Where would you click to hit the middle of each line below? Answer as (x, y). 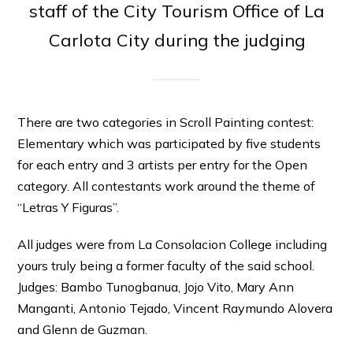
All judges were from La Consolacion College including (173, 245)
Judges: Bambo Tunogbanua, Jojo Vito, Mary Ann (156, 287)
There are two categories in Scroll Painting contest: (166, 123)
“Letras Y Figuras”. (69, 208)
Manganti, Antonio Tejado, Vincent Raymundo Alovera (175, 308)
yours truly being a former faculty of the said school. (166, 266)
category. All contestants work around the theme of (167, 186)
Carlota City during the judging (176, 41)
